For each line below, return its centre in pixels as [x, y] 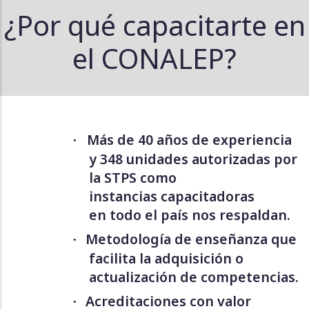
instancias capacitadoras [172, 196]
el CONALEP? [154, 58]
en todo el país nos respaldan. [190, 215]
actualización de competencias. [194, 277]
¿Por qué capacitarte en [154, 25]
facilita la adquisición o [166, 258]
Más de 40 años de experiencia [189, 139]
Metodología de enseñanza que [191, 239]
